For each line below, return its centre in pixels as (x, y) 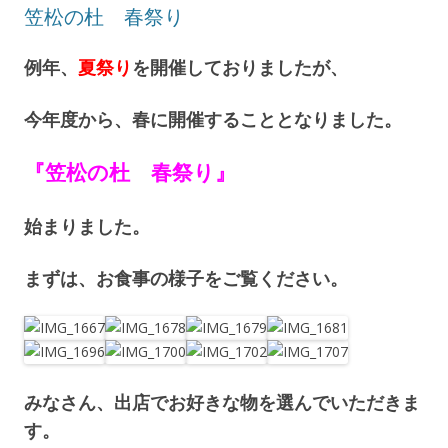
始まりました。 (87, 225)
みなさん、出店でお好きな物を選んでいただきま (222, 401)
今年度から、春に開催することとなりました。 (213, 118)
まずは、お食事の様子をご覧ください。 (186, 277)
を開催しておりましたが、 (240, 66)
